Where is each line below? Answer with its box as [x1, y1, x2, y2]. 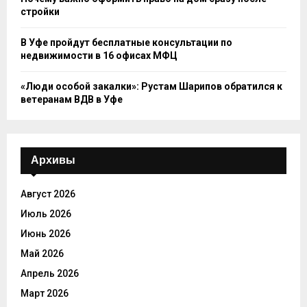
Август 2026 [21, 188, 75, 200]
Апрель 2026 [21, 268, 79, 280]
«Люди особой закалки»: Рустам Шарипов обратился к [21, 81, 282, 93]
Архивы [31, 153, 75, 167]
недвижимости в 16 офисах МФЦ [21, 50, 177, 62]
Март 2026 [21, 288, 69, 299]
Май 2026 [21, 248, 64, 260]
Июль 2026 [21, 208, 71, 220]
